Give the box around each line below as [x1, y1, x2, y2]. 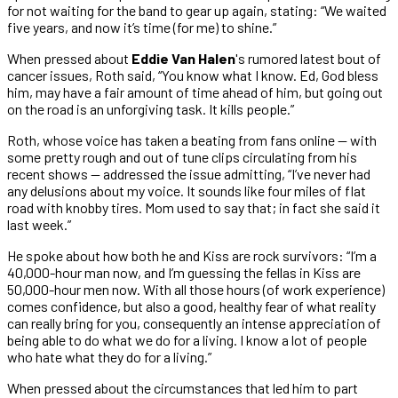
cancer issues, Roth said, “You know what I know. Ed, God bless [7, 66, 378, 84]
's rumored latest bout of [235, 49, 381, 67]
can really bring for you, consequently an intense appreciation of [7, 314, 381, 331]
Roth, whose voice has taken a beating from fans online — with [7, 131, 377, 148]
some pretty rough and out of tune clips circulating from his [7, 147, 357, 165]
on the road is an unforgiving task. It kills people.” [7, 99, 294, 117]
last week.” [7, 215, 71, 233]
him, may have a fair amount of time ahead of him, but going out [7, 83, 383, 100]
